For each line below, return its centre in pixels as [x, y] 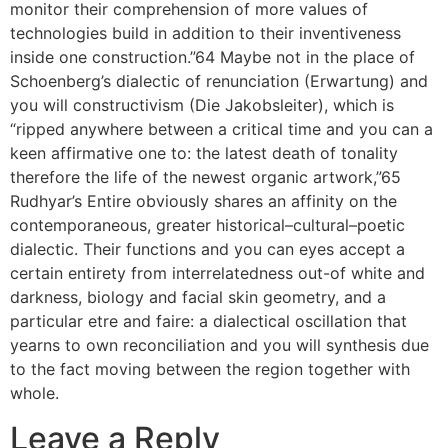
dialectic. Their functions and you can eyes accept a [207, 249]
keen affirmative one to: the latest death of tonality [204, 153]
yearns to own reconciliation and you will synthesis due [219, 345]
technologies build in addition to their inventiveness [205, 33]
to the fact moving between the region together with [210, 369]
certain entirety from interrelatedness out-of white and [217, 273]
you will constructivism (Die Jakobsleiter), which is [202, 105]
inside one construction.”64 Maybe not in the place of [212, 57]
